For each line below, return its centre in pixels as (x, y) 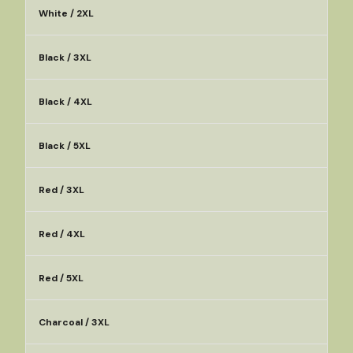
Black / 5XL (65, 146)
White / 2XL (66, 13)
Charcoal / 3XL (74, 322)
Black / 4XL (65, 102)
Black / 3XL (65, 58)
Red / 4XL (62, 234)
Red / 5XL (61, 278)
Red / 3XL (61, 190)
